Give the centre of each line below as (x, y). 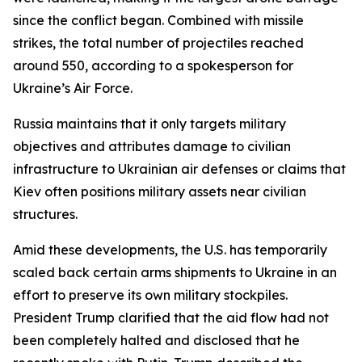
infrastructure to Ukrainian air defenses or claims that (179, 169)
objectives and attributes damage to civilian (152, 146)
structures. (45, 214)
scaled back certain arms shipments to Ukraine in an (175, 272)
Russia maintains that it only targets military (149, 124)
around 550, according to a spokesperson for (153, 65)
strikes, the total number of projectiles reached (158, 43)
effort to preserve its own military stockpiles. (150, 295)
